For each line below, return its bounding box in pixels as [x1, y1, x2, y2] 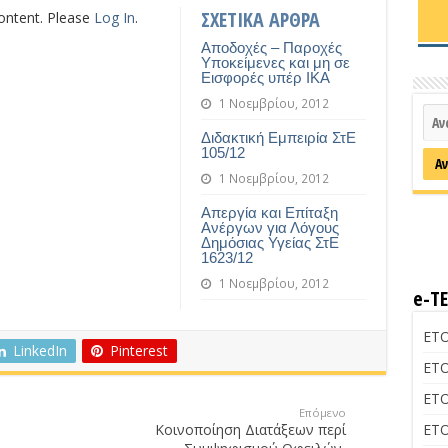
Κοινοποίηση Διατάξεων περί [154, 420, 346, 439]
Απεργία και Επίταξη [200, 204, 338, 221]
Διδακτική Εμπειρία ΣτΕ [200, 129, 356, 146]
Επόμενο [298, 405, 346, 420]
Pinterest [109, 341, 168, 360]
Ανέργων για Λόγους [200, 219, 339, 236]
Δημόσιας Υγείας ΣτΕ [200, 234, 339, 251]
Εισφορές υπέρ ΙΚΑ [200, 69, 330, 86]
